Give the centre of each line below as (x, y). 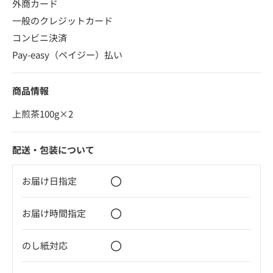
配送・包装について (53, 149)
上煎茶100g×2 (43, 113)
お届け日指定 (49, 180)
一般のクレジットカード (62, 20)
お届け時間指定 (54, 213)
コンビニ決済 (40, 37)
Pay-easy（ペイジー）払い (67, 54)
